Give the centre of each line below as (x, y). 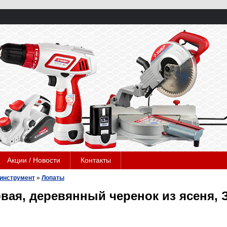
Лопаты (53, 178)
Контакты (96, 160)
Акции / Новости (33, 160)
